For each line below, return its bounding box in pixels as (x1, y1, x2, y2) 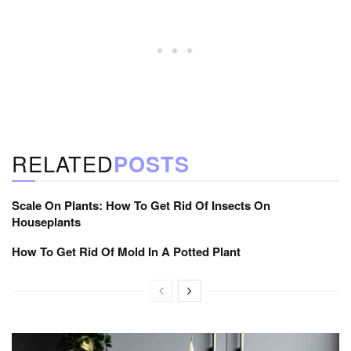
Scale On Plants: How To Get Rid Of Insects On (12, 196, 270, 214)
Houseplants (12, 212, 81, 230)
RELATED (12, 147, 114, 179)
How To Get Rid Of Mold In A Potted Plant (12, 242, 241, 260)
